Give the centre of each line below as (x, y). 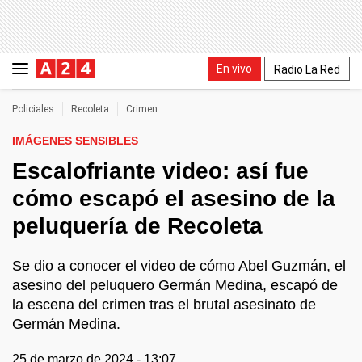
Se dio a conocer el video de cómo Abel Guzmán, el (179, 266)
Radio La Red (307, 69)
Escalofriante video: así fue (160, 171)
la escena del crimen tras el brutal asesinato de (164, 305)
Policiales (33, 109)
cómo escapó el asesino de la (174, 198)
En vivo (234, 68)
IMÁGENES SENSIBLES (75, 141)
